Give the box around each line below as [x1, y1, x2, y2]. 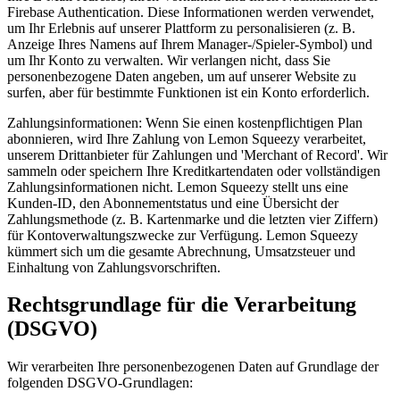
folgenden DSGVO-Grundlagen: [7, 375, 193, 391]
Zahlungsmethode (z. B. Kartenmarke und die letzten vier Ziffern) [7, 211, 378, 227]
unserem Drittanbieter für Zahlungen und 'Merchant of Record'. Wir [7, 146, 387, 162]
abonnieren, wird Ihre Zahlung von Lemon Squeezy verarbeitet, [7, 130, 366, 146]
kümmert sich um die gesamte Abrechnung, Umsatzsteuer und [7, 243, 355, 259]
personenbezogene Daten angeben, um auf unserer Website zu [7, 68, 356, 84]
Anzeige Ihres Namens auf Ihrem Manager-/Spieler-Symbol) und [7, 36, 372, 52]
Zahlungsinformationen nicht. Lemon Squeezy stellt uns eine [7, 179, 348, 195]
